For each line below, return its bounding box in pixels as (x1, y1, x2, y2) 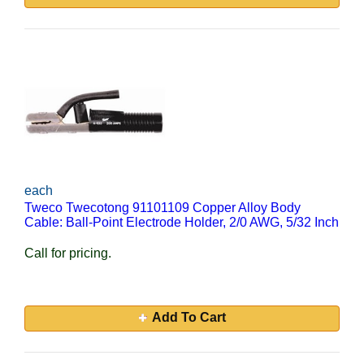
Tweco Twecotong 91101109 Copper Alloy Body (24, 201, 301, 214)
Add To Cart (151, 310, 226, 324)
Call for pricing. (24, 246, 111, 260)
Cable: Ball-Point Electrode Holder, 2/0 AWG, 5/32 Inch (24, 215, 339, 229)
